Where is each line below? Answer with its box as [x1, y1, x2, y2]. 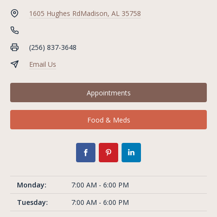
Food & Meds [87, 115, 130, 124]
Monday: [17, 180, 46, 190]
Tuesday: [17, 198, 48, 207]
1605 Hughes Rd [29, 9, 80, 18]
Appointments [86, 88, 131, 97]
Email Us [29, 60, 56, 69]
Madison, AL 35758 [80, 9, 141, 18]
